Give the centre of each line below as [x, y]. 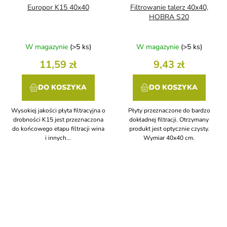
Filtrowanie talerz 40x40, [169, 8]
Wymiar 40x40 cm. [169, 138]
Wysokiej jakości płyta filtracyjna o [58, 111]
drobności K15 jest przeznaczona [58, 120]
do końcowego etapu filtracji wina [58, 129]
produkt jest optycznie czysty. [169, 129]
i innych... [58, 138]
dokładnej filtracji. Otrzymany [169, 120]
